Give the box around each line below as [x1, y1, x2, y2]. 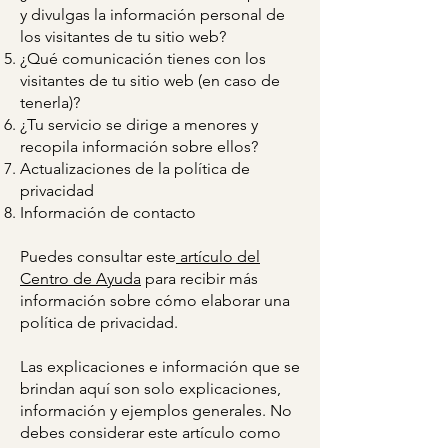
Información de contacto [20, 203, 196, 222]
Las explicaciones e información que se [20, 357, 300, 376]
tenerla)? [20, 93, 80, 112]
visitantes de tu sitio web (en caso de [20, 71, 280, 90]
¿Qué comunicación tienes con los [20, 49, 266, 68]
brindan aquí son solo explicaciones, [20, 379, 281, 398]
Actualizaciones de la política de [20, 159, 250, 178]
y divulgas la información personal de [20, 5, 285, 24]
